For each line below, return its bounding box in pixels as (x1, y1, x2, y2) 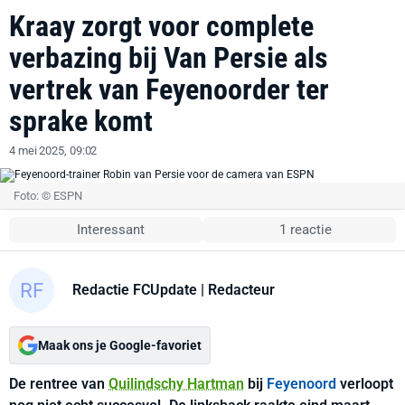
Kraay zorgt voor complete (9, 9, 314, 43)
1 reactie (278, 221, 332, 238)
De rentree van (9, 375, 108, 392)
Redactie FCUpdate (72, 280, 197, 298)
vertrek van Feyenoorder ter (9, 72, 329, 107)
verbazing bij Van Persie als (9, 41, 328, 75)
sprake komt (9, 104, 153, 138)
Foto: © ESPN (14, 189, 82, 202)
